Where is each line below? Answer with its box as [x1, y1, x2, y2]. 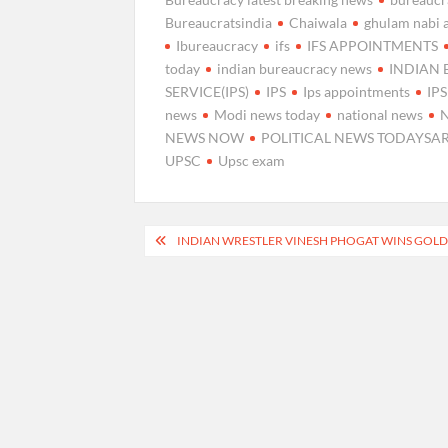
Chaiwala [289, 13, 348, 31]
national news [337, 105, 424, 123]
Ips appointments [303, 82, 411, 100]
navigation [133, 257, 259, 290]
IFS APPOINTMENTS [307, 36, 439, 54]
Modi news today [214, 105, 321, 123]
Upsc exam [218, 151, 286, 169]
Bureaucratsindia [165, 13, 273, 31]
